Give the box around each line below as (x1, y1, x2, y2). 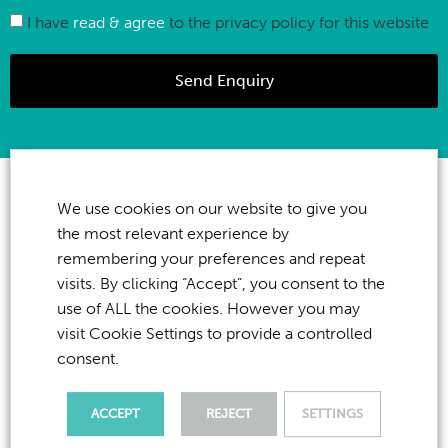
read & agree (73, 12, 165, 32)
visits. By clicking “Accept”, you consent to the (57, 273, 385, 293)
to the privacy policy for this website (165, 12, 429, 32)
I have (27, 12, 73, 32)
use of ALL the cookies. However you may (57, 298, 360, 318)
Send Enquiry (174, 70, 274, 90)
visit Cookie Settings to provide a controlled (57, 323, 372, 343)
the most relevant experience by (57, 224, 289, 244)
